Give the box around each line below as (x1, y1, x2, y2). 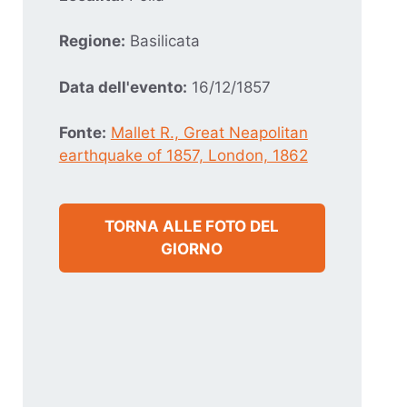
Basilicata (124, 32, 200, 50)
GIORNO (161, 240, 223, 258)
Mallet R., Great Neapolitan (110, 124, 308, 142)
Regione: (58, 32, 125, 50)
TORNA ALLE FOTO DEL (104, 217, 280, 235)
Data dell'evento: (58, 77, 187, 96)
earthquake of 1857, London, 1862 (58, 146, 308, 164)
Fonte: (58, 124, 106, 142)
